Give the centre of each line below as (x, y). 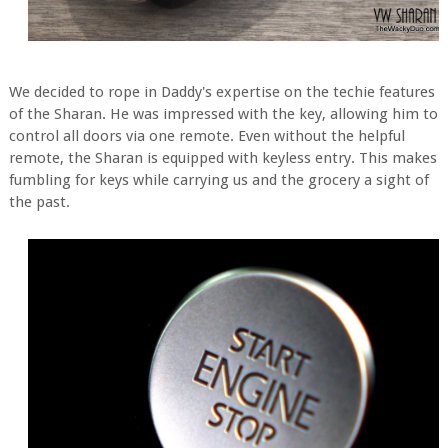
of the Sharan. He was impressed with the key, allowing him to (223, 113)
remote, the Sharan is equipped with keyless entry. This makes (222, 157)
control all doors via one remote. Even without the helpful (206, 135)
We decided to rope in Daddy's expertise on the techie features (221, 91)
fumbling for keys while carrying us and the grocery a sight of (218, 179)
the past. (39, 201)
